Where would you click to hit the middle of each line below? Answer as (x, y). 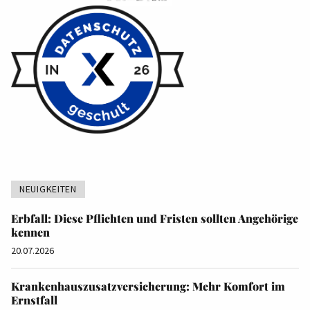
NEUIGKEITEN (48, 189)
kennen (30, 232)
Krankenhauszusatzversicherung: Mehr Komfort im (148, 286)
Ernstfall (34, 300)
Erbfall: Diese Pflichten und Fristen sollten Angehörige (155, 219)
